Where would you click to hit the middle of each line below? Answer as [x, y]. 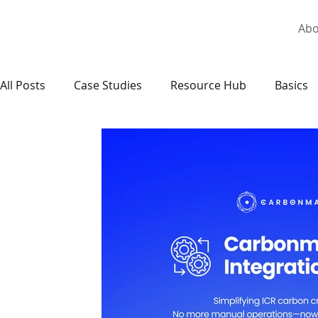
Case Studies [108, 86]
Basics [291, 86]
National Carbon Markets [95, 142]
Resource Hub [208, 86]
